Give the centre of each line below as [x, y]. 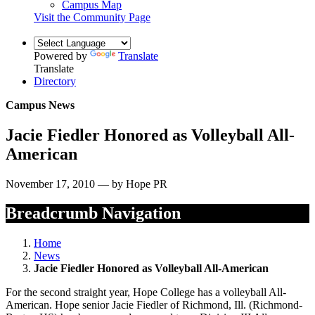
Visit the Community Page [92, 17]
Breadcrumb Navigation [93, 213]
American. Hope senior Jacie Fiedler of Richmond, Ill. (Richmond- [154, 305]
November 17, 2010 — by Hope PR [86, 184]
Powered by [62, 56]
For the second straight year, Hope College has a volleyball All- [146, 292]
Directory [55, 81]
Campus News [40, 105]
